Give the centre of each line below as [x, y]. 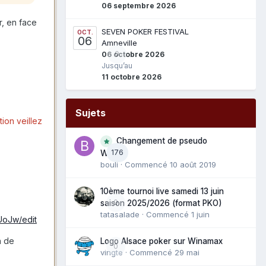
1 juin [200, 214]
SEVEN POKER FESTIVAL [145, 31]
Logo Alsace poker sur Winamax [161, 241]
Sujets [91, 113]
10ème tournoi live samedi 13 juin [162, 191]
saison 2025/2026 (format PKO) [161, 203]
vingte [112, 252]
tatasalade [120, 214]
